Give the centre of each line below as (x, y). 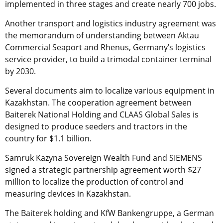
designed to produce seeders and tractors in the (96, 126)
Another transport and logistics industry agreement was (111, 23)
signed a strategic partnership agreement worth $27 (103, 169)
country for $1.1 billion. (49, 138)
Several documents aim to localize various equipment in (110, 90)
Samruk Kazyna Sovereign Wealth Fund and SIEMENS (104, 158)
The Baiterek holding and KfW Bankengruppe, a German (110, 213)
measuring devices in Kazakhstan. (68, 193)
